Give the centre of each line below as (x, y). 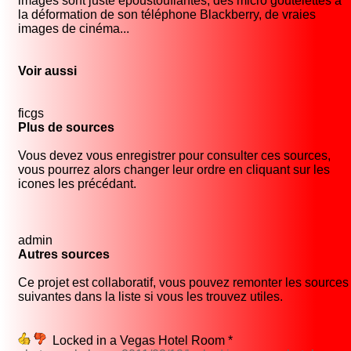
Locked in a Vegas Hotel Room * (139, 341)
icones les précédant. (77, 184)
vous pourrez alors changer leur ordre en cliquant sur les (174, 170)
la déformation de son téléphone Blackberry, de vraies (167, 15)
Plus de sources (66, 128)
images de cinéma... (74, 29)
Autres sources (64, 255)
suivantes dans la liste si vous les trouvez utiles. (150, 297)
